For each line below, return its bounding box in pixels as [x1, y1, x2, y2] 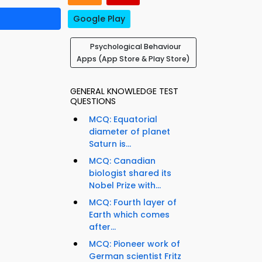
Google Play [73, 13, 125, 25]
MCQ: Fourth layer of [89, 196, 177, 209]
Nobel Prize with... [89, 180, 161, 192]
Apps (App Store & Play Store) [77, 54, 190, 64]
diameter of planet [89, 126, 170, 138]
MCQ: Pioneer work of [89, 238, 180, 250]
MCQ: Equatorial [89, 113, 157, 126]
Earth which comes [89, 209, 170, 221]
